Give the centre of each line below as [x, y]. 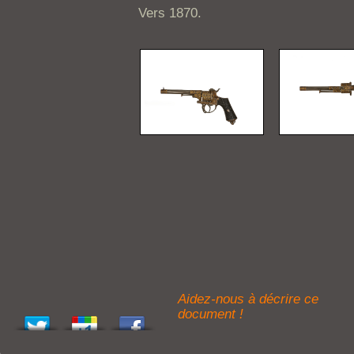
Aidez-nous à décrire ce [248, 299]
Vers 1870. [170, 13]
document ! [211, 314]
